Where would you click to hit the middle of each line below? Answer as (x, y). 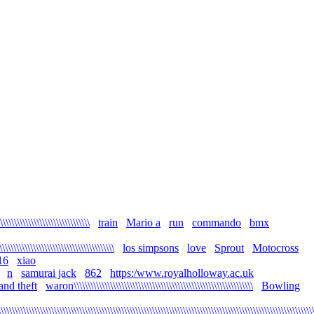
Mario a (143, 223)
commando (217, 223)
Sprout (229, 248)
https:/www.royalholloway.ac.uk (182, 273)
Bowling (281, 286)
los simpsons (151, 248)
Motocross (275, 248)
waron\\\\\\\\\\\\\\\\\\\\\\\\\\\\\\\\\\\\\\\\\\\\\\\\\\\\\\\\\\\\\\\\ (149, 286)
